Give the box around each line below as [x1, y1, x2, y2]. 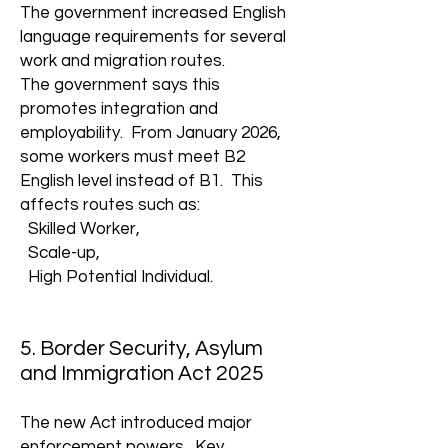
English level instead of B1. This [20, 172, 263, 190]
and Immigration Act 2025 [20, 363, 264, 384]
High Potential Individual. [20, 268, 213, 286]
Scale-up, [20, 244, 100, 262]
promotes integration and [20, 100, 218, 118]
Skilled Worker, [20, 220, 140, 238]
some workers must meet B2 [20, 148, 245, 166]
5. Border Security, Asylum [20, 338, 263, 359]
